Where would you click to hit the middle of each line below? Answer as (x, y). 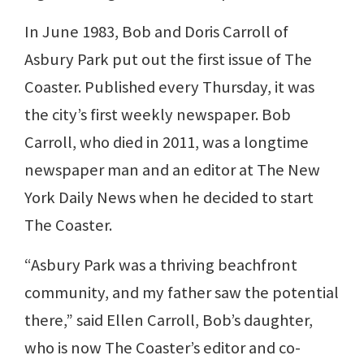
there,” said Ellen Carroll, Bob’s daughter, (169, 320)
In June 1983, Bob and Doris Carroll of (156, 31)
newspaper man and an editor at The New (172, 169)
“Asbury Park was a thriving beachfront (161, 264)
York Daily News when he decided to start (169, 197)
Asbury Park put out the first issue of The (168, 59)
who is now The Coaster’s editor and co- (162, 347)
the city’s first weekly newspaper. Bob (158, 114)
